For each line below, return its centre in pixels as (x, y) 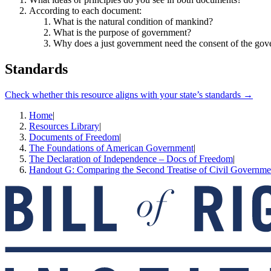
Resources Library (64, 126)
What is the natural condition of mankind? (133, 22)
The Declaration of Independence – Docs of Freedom (131, 159)
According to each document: (85, 11)
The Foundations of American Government (111, 148)
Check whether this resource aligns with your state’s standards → (129, 95)
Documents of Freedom (74, 137)
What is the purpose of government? (122, 33)
